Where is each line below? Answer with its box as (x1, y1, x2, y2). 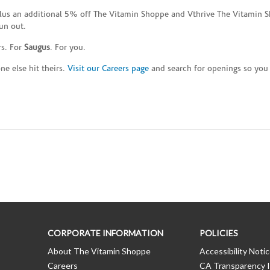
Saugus (24, 43, 50, 53)
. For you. (50, 43, 86, 53)
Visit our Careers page (67, 64, 149, 74)
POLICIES (199, 228, 238, 239)
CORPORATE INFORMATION (48, 228, 163, 239)
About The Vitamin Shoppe (48, 246, 151, 257)
